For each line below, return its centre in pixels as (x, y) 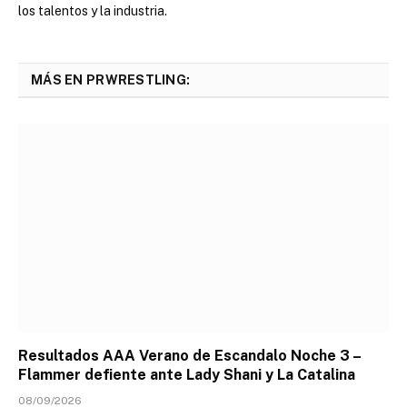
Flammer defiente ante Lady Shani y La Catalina (187, 375)
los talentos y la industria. (93, 10)
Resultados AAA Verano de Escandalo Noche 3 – (189, 356)
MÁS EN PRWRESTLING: (111, 79)
